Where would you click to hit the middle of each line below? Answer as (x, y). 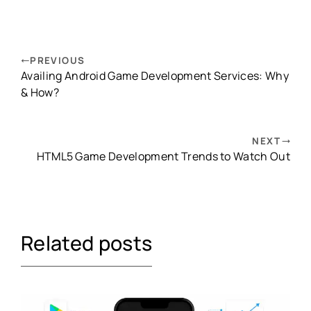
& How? (40, 93)
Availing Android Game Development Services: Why (155, 76)
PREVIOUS (58, 61)
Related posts (87, 243)
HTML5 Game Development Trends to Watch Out (163, 157)
